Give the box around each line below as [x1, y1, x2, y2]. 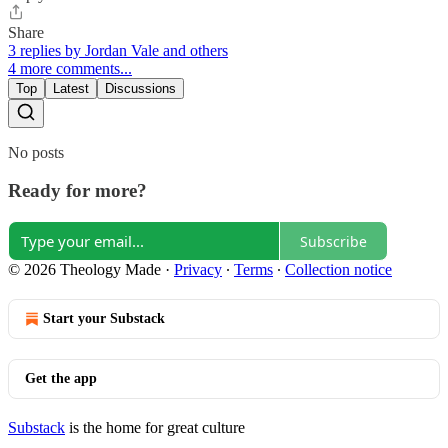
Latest [53, 80, 89, 96]
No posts [8, 143, 64, 161]
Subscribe [300, 231, 367, 251]
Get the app [25, 371, 97, 386]
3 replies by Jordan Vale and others [8, 41, 228, 59]
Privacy [174, 261, 222, 278]
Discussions [105, 80, 176, 96]
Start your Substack [43, 311, 165, 326]
